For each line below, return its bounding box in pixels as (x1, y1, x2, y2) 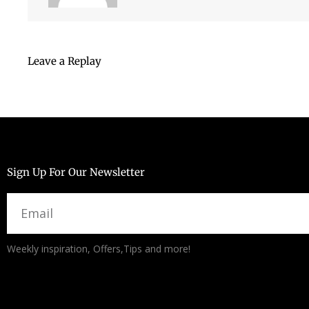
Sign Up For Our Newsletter (7, 166, 145, 179)
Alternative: (7, 235, 61, 249)
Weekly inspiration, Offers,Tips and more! (7, 241, 190, 255)
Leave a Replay (28, 54, 101, 68)
